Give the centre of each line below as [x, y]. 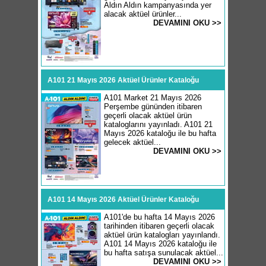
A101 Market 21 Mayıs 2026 [153, 98]
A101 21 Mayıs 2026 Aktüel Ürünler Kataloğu [123, 80]
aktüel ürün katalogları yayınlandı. [162, 235]
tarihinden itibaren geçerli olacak [159, 226]
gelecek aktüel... [132, 142]
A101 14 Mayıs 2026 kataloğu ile [160, 244]
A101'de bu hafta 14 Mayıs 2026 [159, 217]
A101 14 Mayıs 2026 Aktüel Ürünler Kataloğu [123, 199]
